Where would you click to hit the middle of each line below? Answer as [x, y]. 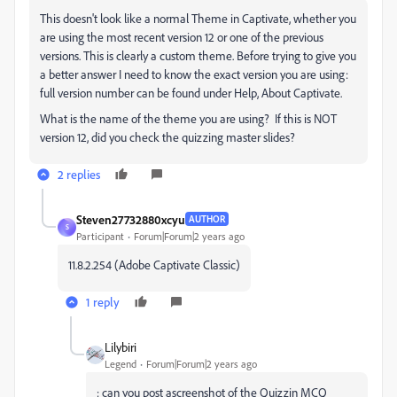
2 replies [79, 174]
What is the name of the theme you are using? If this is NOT [188, 118]
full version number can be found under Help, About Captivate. [191, 92]
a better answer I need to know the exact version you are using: [194, 74]
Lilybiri [121, 346]
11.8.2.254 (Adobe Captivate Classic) [154, 264]
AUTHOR [207, 219]
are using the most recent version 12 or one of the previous [182, 36]
